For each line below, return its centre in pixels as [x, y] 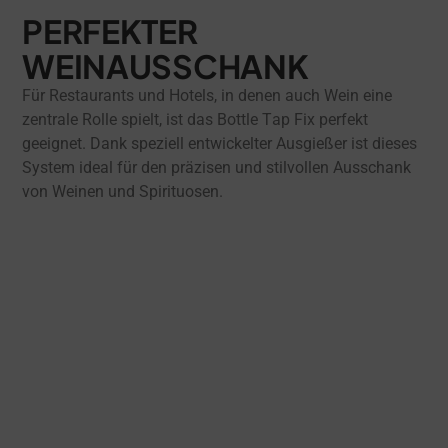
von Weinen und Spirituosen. [123, 191]
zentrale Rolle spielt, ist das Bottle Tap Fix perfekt [195, 119]
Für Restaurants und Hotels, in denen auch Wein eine [207, 95]
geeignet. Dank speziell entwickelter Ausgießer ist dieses [220, 143]
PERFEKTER [110, 30]
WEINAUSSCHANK [165, 65]
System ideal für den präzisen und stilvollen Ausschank [217, 167]
